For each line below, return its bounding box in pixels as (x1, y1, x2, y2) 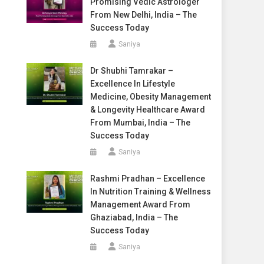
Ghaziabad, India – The (90, 213, 178, 222)
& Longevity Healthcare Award (90, 105, 205, 114)
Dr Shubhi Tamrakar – (90, 66, 173, 75)
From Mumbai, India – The (90, 118, 190, 127)
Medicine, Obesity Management (90, 92, 211, 101)
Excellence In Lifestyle (90, 79, 175, 88)
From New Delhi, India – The (90, 10, 197, 19)
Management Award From (90, 200, 190, 209)
